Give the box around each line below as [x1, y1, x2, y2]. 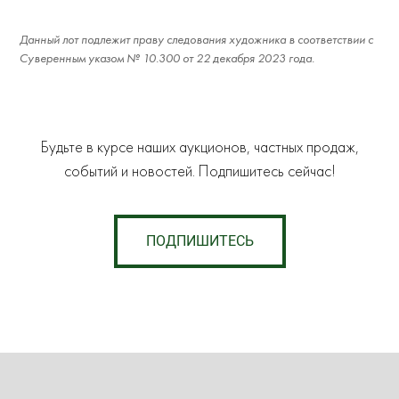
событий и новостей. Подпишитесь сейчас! [63, 162, 336, 182]
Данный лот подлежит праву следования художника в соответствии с [20, 32, 374, 48]
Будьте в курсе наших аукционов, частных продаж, [40, 138, 359, 158]
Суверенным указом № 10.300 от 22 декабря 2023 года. [20, 51, 315, 67]
